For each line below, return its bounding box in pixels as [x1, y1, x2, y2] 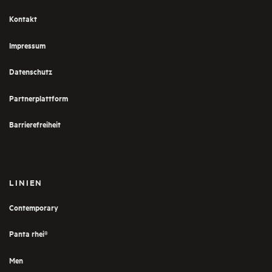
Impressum [9, 39, 46, 51]
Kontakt [9, 13, 37, 25]
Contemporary [9, 201, 58, 213]
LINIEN [9, 176, 43, 188]
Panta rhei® [9, 228, 48, 240]
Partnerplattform [9, 92, 68, 104]
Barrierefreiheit [9, 118, 61, 131]
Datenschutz [9, 66, 52, 78]
